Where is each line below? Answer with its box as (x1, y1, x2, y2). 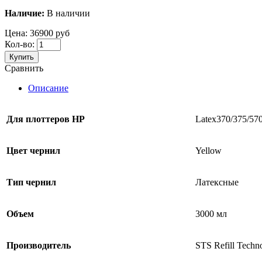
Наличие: (5, 8, 44, 19)
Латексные (195, 177, 239, 188)
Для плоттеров (6, 114, 70, 125)
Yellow (195, 146, 222, 156)
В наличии (47, 8, 90, 19)
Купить (9, 53, 34, 62)
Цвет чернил (6, 146, 60, 156)
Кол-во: (5, 39, 35, 50)
